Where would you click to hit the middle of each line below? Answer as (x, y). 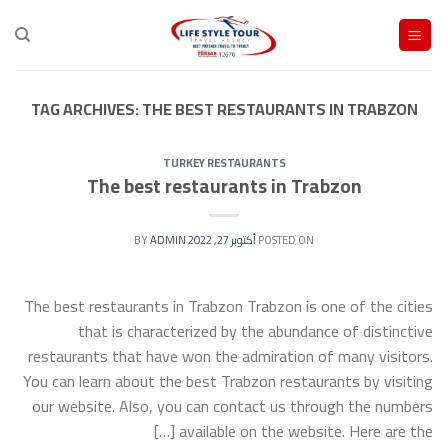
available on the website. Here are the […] (306, 430)
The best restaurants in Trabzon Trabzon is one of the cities (228, 305)
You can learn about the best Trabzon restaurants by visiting (228, 380)
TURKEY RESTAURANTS (224, 162)
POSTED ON (286, 239)
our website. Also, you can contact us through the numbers (232, 405)
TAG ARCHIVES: (86, 109)
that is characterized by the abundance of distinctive (255, 330)
